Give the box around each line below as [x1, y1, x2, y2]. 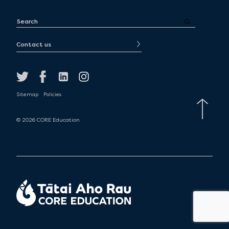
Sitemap [16, 91, 38, 98]
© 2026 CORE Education [16, 116, 80, 123]
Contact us [16, 40, 51, 48]
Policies [43, 91, 61, 98]
